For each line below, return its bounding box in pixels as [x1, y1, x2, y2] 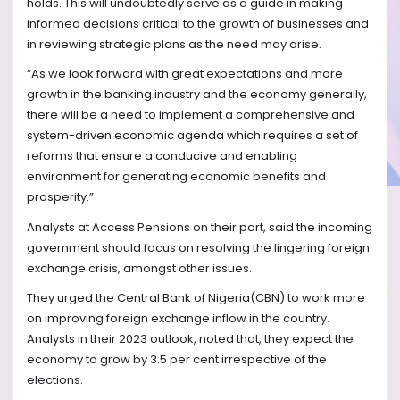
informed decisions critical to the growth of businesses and [27, 14, 369, 32]
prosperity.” [27, 188, 94, 206]
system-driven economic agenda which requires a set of [27, 127, 358, 145]
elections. [27, 371, 83, 389]
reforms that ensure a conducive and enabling [27, 147, 297, 165]
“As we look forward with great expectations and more [27, 65, 343, 83]
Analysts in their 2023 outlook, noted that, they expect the [27, 330, 354, 348]
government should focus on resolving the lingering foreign [27, 238, 370, 256]
